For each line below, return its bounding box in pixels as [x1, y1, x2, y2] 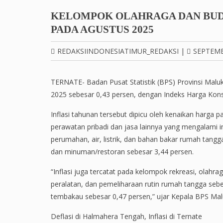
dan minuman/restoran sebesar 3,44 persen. [51, 147, 194, 156]
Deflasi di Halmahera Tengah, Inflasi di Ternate [51, 212, 202, 221]
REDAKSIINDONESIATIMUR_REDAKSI [57, 46, 179, 56]
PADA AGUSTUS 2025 [51, 23, 154, 35]
